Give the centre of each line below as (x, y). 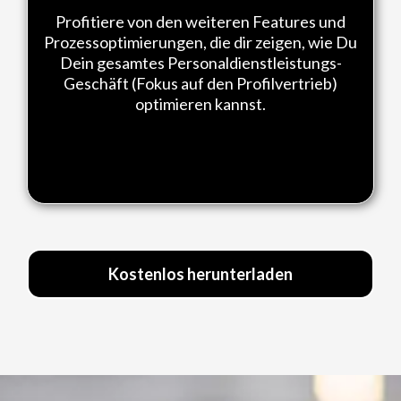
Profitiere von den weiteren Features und (200, 21)
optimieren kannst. (200, 103)
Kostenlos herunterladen (200, 273)
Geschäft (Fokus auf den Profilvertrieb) (200, 83)
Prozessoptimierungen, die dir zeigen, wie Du (200, 42)
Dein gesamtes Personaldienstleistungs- (200, 62)
